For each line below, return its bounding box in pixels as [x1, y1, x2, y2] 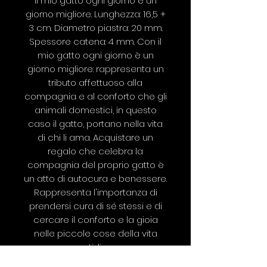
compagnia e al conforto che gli [24, 90, 167, 103]
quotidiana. [72, 241, 119, 254]
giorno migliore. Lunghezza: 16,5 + [25, 8, 166, 21]
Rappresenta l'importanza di [33, 186, 157, 199]
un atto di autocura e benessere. [24, 172, 167, 185]
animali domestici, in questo [34, 104, 157, 117]
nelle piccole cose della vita [33, 227, 157, 240]
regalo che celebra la [48, 145, 143, 158]
